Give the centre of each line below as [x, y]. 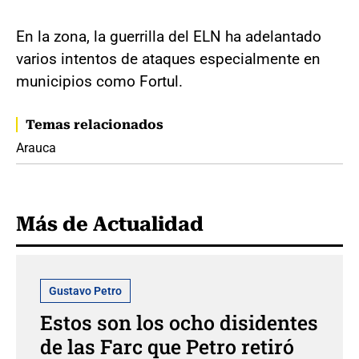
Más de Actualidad [110, 224]
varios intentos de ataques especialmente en [168, 58]
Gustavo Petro [85, 290]
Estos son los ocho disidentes [179, 322]
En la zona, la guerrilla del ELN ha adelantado [169, 36]
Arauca [36, 147]
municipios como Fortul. [99, 81]
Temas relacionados [95, 124]
